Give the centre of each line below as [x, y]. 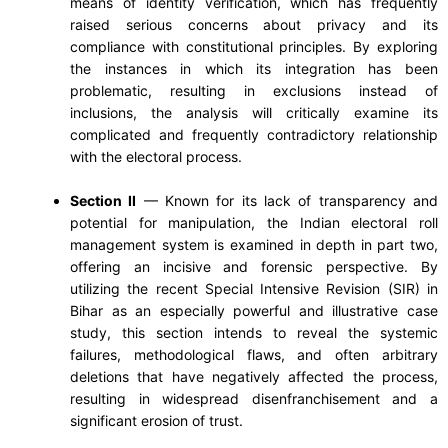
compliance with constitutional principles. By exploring [254, 46]
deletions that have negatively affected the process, [254, 376]
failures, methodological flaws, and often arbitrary [254, 354]
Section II [103, 200]
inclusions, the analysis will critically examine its [254, 112]
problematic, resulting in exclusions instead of [254, 90]
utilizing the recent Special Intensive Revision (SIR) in [254, 288]
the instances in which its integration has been [254, 68]
